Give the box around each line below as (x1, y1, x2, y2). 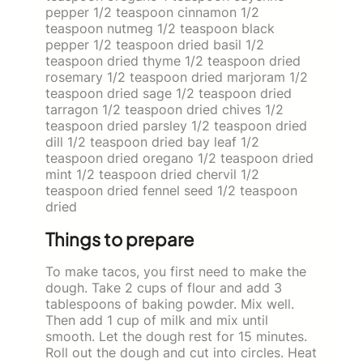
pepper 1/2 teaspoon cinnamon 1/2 (45, 3, 259, 20)
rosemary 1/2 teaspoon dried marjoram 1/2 (45, 68, 308, 85)
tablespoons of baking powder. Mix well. (45, 295, 294, 312)
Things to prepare (45, 227, 194, 250)
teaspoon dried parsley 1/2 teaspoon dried (45, 117, 307, 134)
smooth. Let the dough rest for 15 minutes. (45, 327, 307, 344)
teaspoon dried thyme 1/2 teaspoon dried (45, 52, 301, 69)
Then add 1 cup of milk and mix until (45, 311, 268, 328)
